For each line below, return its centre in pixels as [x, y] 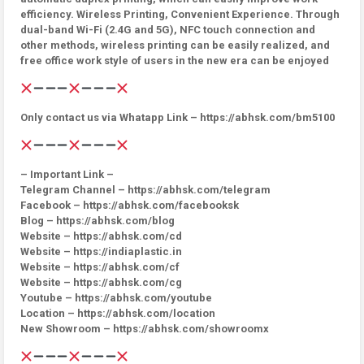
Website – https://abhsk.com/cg [101, 282]
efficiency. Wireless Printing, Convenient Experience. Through [180, 14]
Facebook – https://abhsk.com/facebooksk [130, 205]
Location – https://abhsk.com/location [118, 313]
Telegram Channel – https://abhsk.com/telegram [145, 190]
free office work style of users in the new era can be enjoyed [175, 61]
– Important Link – [67, 174]
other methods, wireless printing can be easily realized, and [175, 45]
